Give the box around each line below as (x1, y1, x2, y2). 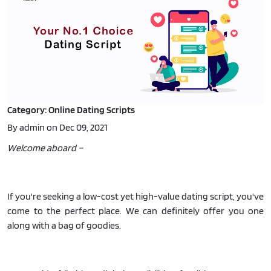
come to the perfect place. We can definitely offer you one (7, 204, 264, 217)
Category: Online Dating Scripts (7, 103, 135, 116)
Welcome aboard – (7, 142, 83, 154)
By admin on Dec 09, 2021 (7, 121, 108, 133)
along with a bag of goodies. (7, 219, 121, 231)
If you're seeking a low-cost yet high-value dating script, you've (7, 190, 264, 202)
